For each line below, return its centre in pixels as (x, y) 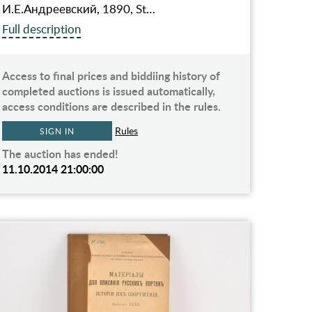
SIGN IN (57, 131)
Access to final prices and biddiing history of (111, 75)
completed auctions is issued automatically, (109, 91)
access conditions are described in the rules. (112, 106)
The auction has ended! (61, 153)
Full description (42, 29)
